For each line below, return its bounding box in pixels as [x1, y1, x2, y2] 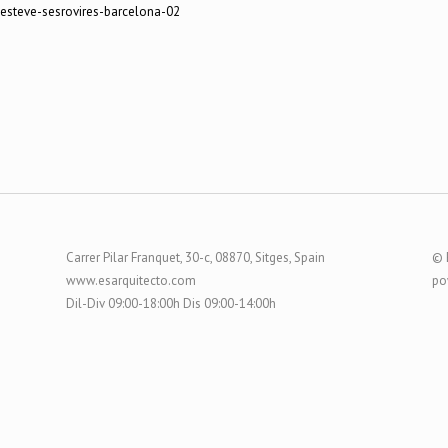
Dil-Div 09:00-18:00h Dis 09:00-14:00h [65, 295, 276, 312]
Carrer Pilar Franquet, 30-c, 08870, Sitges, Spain [65, 249, 325, 266]
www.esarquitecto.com [65, 272, 196, 289]
